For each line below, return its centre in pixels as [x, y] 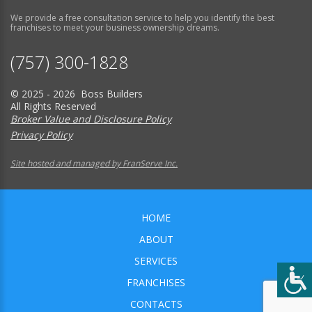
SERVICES [156, 260]
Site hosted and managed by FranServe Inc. [94, 163]
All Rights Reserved [53, 106]
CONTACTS [156, 304]
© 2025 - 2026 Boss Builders [77, 93]
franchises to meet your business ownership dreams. [115, 27]
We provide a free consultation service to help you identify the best [142, 17]
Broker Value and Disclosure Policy [91, 118]
